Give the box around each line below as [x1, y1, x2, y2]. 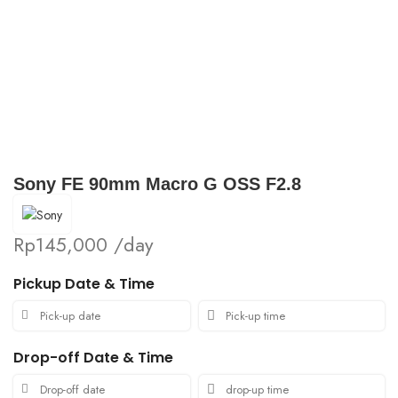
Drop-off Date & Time [13, 346, 174, 368]
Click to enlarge [13, 135, 96, 154]
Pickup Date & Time [13, 273, 155, 294]
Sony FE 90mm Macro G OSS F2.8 [13, 173, 302, 194]
